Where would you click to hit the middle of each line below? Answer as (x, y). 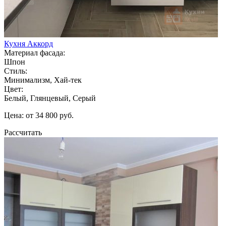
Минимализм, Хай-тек (43, 80)
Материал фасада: (35, 52)
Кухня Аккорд (29, 43)
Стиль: (16, 71)
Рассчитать (23, 132)
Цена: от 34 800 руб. (39, 115)
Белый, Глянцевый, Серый (50, 98)
